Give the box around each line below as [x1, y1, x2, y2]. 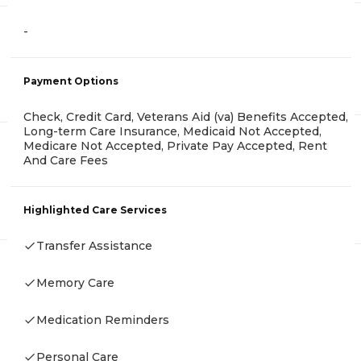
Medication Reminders [36, 313, 169, 328]
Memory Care [36, 276, 114, 291]
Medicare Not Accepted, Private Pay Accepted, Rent [23, 139, 327, 154]
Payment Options [23, 75, 118, 88]
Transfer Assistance [36, 239, 152, 254]
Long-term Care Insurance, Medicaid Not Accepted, [23, 124, 322, 139]
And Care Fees [23, 153, 108, 168]
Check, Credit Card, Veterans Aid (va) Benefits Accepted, [23, 110, 348, 125]
